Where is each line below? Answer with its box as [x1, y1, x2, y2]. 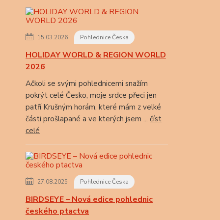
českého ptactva [26, 206, 89, 217]
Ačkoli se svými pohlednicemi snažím [26, 79, 148, 88]
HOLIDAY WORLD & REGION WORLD [26, 50, 166, 60]
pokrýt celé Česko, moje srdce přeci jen [26, 90, 157, 100]
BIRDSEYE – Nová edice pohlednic [26, 194, 153, 205]
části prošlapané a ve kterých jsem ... [26, 114, 150, 124]
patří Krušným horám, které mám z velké [26, 102, 161, 112]
